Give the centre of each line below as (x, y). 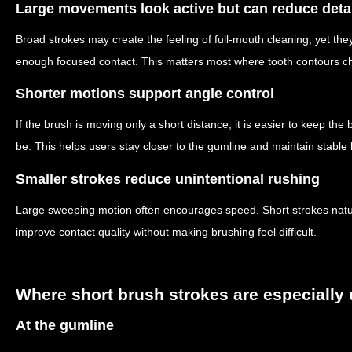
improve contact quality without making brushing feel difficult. (166, 231)
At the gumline (65, 325)
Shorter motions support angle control (145, 93)
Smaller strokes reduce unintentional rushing (168, 179)
